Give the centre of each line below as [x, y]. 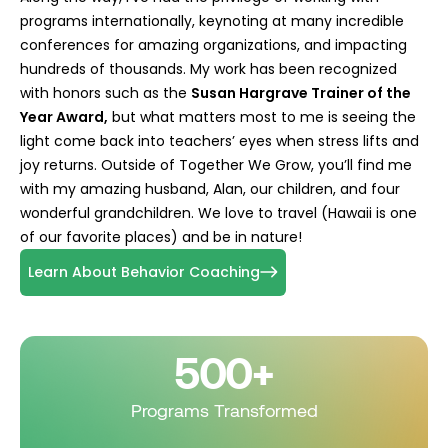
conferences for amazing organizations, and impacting [213, 44]
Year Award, [64, 116]
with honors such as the [105, 92]
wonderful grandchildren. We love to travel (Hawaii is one [218, 212]
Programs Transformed [224, 409]
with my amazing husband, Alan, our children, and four [210, 188]
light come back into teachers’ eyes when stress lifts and [219, 140]
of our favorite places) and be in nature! [161, 236]
